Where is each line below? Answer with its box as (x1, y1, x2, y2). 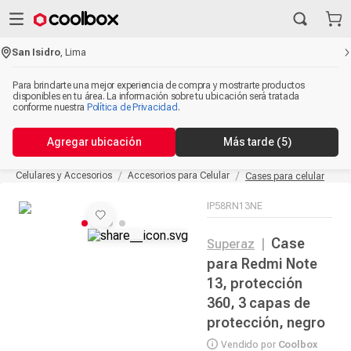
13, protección (207, 275, 302, 291)
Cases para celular (245, 170, 324, 182)
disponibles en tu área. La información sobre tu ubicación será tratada (13, 91, 300, 102)
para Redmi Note (207, 255, 317, 272)
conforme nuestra (13, 102, 85, 113)
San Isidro (12, 46, 61, 58)
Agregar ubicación (46, 136, 142, 148)
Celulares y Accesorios (16, 170, 112, 181)
